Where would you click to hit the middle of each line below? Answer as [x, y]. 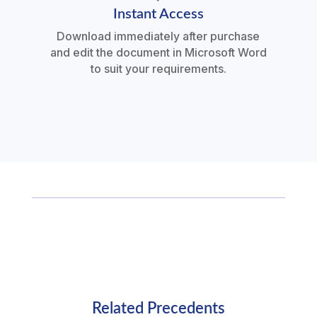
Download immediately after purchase [158, 36]
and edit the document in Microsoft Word [158, 53]
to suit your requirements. [158, 69]
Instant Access [158, 15]
